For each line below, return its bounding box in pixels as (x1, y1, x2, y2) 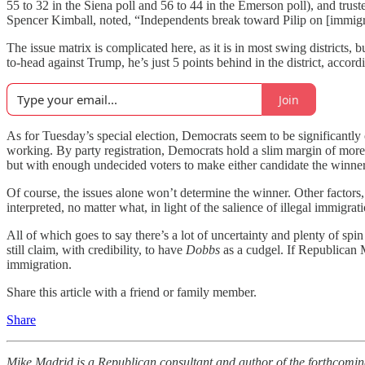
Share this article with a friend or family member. (7, 285, 257, 299)
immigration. (7, 257, 72, 271)
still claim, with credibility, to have (7, 243, 186, 257)
